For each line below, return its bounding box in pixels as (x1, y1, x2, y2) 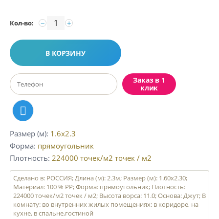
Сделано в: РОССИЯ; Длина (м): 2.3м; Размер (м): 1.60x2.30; (13, 174, 187, 182)
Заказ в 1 (133, 75, 165, 85)
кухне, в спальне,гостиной (13, 209, 93, 218)
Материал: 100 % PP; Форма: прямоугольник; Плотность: (13, 182, 185, 191)
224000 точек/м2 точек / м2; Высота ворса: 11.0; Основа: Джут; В (13, 191, 206, 200)
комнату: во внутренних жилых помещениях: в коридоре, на (13, 200, 198, 209)
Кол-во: (10, 19, 34, 27)
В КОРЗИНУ (45, 48, 86, 58)
